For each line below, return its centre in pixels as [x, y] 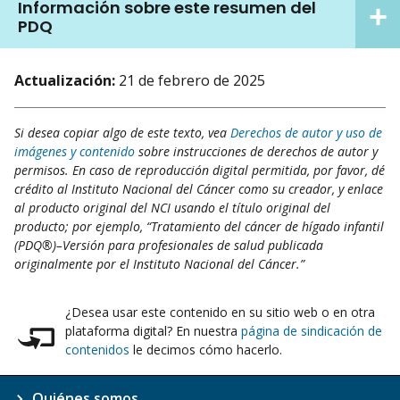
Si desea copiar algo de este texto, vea [122, 133]
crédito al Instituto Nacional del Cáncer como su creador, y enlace [199, 189]
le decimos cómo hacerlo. [205, 350]
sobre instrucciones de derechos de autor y [256, 152]
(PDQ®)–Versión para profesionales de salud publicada [169, 246]
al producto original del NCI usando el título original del [172, 208]
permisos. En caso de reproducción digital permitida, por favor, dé [200, 171]
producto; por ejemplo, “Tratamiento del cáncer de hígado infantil [199, 227]
